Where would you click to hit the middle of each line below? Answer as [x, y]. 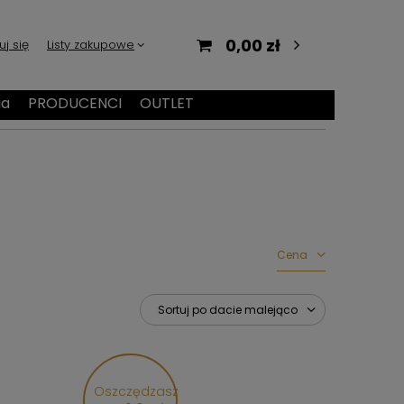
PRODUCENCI [75, 103]
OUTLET [167, 103]
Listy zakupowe [91, 45]
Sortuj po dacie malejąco [228, 309]
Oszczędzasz [136, 391]
